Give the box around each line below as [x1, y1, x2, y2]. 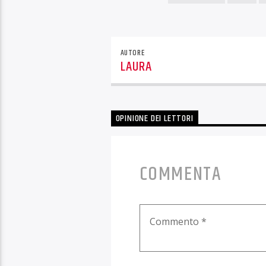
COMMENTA [139, 159, 222, 189]
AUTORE [120, 46, 145, 59]
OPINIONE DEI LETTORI [115, 111, 194, 126]
